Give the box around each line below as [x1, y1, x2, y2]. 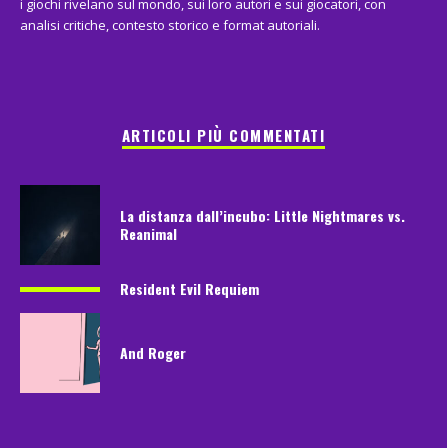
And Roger [120, 342, 186, 364]
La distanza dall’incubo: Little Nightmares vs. [120, 205, 405, 227]
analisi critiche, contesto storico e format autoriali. [20, 16, 320, 35]
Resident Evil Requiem [120, 278, 259, 300]
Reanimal [120, 223, 177, 245]
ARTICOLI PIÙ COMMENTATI [121, 124, 326, 147]
